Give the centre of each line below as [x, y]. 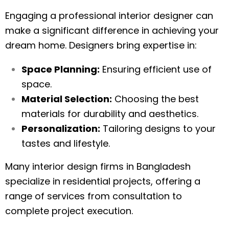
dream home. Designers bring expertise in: [101, 45]
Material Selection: [67, 99]
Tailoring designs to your [158, 129]
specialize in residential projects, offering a [103, 181]
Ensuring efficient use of [156, 69]
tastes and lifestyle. [66, 143]
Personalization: [61, 129]
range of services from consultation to [94, 196]
